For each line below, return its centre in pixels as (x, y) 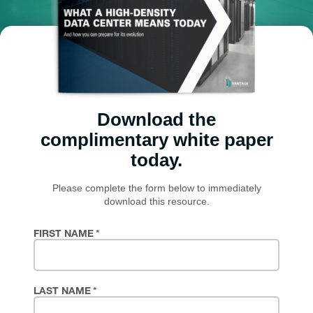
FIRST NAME (64, 235)
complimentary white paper (156, 140)
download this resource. (156, 202)
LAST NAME (62, 292)
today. (156, 160)
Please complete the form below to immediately (156, 189)
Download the (156, 120)
